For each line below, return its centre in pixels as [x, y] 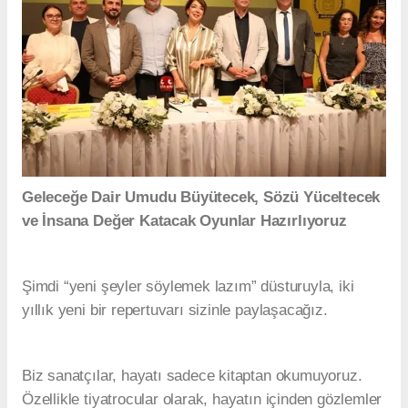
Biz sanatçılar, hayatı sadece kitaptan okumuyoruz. [192, 375]
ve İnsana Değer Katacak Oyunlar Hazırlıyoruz [184, 220]
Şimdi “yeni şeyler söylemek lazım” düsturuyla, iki [188, 286]
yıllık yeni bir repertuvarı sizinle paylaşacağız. [177, 310]
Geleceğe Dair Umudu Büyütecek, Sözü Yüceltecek [201, 197]
